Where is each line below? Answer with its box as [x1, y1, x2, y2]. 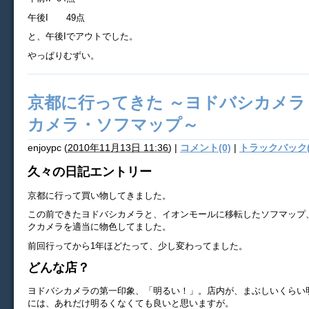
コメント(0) [180, 142, 231, 154]
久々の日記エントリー [28, 165, 152, 179]
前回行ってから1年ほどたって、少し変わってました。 [28, 241, 248, 252]
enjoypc [28, 142, 61, 154]
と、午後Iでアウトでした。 [28, 31, 138, 42]
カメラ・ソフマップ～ [28, 115, 199, 134]
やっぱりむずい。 [28, 50, 99, 61]
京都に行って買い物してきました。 [28, 190, 171, 201]
